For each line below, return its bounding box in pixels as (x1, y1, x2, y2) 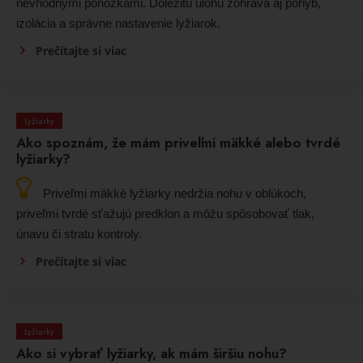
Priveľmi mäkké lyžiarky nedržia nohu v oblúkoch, (43, 186, 306, 201)
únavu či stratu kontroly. (16, 227, 142, 241)
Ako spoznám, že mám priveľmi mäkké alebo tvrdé (16, 133, 340, 153)
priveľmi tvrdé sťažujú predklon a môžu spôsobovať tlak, (16, 207, 314, 221)
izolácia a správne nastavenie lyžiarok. (16, 16, 220, 31)
